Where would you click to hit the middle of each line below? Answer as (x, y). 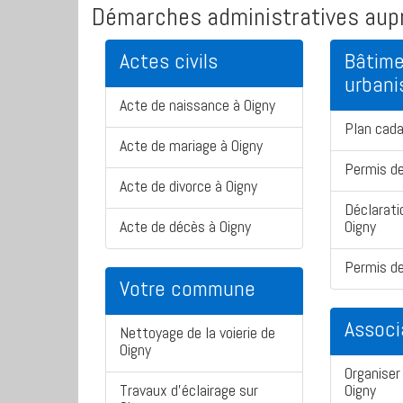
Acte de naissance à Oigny (197, 105)
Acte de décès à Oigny (185, 227)
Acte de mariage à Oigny (191, 146)
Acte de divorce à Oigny (188, 186)
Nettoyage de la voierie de (197, 333)
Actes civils (169, 61)
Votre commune (188, 289)
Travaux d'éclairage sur (189, 390)
